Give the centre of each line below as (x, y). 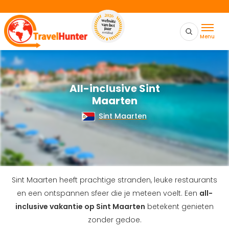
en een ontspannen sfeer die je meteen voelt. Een (108, 193)
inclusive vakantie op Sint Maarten (80, 207)
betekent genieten (179, 207)
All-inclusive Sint (114, 88)
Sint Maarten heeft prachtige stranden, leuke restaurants (114, 180)
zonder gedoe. (114, 220)
